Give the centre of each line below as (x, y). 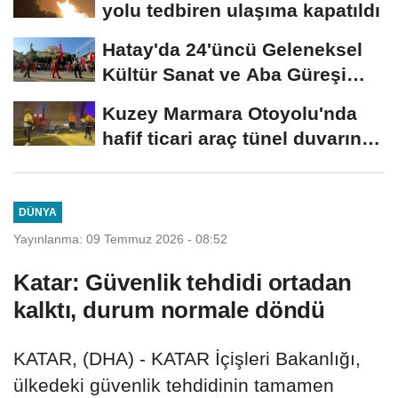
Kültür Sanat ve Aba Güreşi (224, 74)
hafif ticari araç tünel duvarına (237, 138)
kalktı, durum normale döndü (170, 310)
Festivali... (148, 99)
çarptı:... (139, 163)
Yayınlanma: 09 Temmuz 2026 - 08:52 (120, 239)
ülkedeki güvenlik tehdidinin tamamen (174, 385)
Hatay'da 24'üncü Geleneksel (232, 49)
